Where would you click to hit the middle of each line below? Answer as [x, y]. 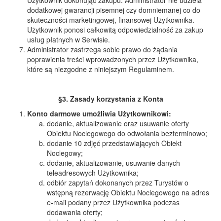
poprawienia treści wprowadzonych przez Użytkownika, [113, 59]
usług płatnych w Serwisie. [69, 39]
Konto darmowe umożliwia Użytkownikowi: [99, 113]
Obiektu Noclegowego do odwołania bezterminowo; [127, 133]
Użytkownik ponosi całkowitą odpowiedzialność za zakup [115, 30]
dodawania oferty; [75, 212]
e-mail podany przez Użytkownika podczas [113, 202]
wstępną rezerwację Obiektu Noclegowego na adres [128, 192]
